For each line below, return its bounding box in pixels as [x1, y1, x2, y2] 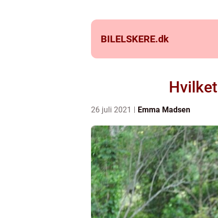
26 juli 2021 [91, 105, 133, 114]
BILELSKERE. [101, 33, 158, 45]
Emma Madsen [138, 105, 190, 114]
